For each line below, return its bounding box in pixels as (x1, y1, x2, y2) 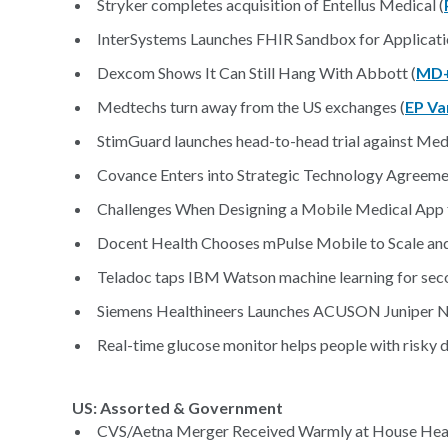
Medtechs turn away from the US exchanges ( (97, 97, 405, 116)
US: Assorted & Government (72, 398, 283, 417)
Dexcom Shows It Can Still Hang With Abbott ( (97, 63, 416, 82)
